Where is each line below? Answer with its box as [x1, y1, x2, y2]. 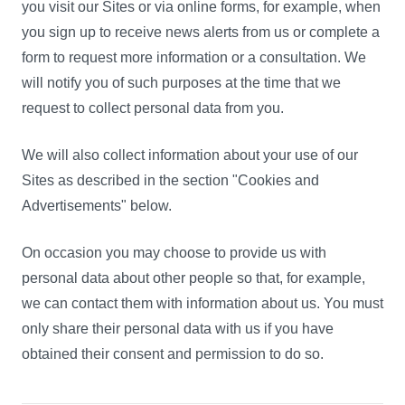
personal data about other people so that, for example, [22, 270, 365, 286]
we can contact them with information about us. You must [22, 296, 383, 311]
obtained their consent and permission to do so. [22, 346, 324, 362]
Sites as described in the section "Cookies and [22, 173, 319, 188]
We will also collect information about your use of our [22, 147, 358, 163]
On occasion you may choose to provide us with [22, 245, 326, 260]
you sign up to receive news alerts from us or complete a [22, 24, 380, 40]
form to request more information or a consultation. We [22, 50, 366, 65]
